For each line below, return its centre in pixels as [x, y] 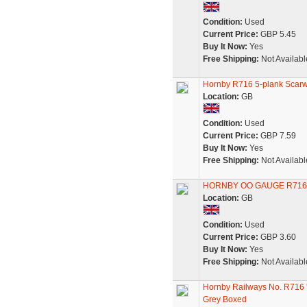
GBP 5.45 [277, 34]
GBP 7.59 [277, 136]
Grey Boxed [224, 299]
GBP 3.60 [277, 237]
